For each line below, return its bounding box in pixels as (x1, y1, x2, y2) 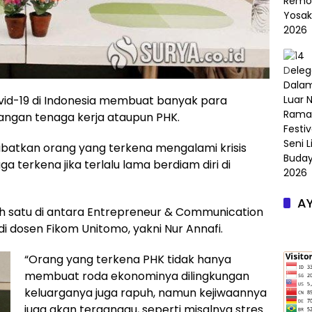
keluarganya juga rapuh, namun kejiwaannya (24, 284, 267, 301)
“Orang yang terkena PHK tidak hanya (24, 251, 231, 267)
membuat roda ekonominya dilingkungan (24, 267, 249, 284)
